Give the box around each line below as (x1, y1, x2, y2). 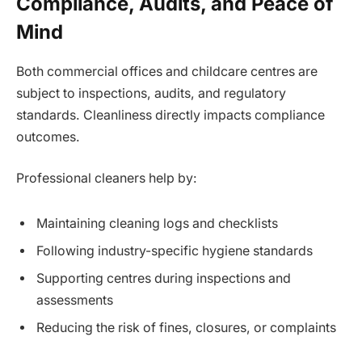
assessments (36, 292, 113, 308)
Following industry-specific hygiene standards (36, 242, 313, 259)
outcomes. (16, 128, 80, 145)
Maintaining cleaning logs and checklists (36, 215, 278, 231)
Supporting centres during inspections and (36, 270, 291, 286)
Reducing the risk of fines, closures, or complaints (36, 319, 336, 335)
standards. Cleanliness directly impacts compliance (16, 107, 325, 123)
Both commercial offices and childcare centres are (16, 63, 318, 79)
